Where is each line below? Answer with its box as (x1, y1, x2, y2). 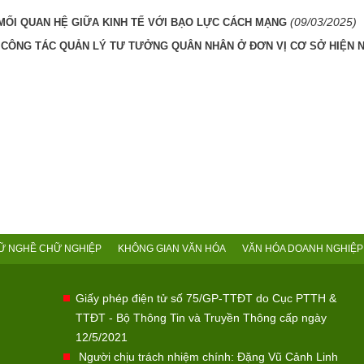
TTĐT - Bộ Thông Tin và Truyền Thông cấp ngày (75, 311, 327, 325)
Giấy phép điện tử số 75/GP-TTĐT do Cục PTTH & (75, 292, 336, 305)
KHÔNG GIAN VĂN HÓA (118, 243, 226, 255)
